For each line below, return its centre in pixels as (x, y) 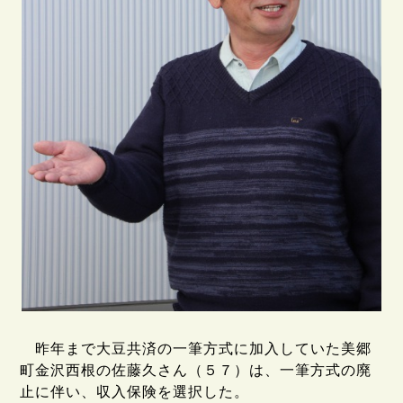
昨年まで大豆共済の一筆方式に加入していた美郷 (196, 349)
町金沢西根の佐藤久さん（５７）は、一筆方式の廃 (196, 371)
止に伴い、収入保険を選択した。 (135, 392)
